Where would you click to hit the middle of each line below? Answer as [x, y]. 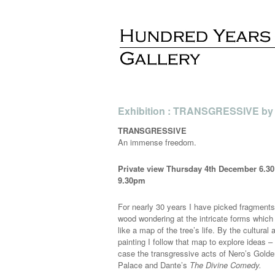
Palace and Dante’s [154, 265]
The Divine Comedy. [226, 265]
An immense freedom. [157, 142]
